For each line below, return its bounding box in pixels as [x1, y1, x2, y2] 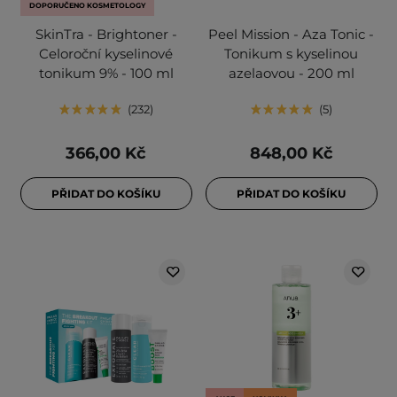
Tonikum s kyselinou [224, 45, 358, 63]
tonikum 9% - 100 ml [38, 65, 174, 82]
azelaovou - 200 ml [228, 65, 354, 82]
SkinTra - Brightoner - [35, 26, 177, 43]
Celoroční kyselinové [39, 45, 173, 63]
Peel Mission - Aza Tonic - [208, 26, 374, 43]
